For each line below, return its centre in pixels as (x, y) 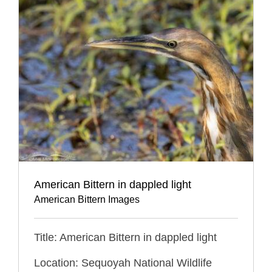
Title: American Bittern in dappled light (125, 237)
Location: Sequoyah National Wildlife (123, 263)
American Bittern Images (87, 199)
